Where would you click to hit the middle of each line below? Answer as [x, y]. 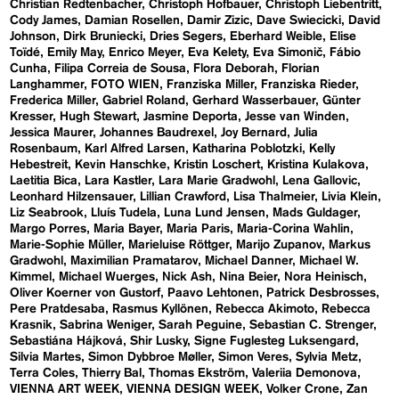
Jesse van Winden [296, 117]
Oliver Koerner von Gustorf [85, 293]
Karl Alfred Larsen [135, 149]
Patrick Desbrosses [322, 293]
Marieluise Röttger [179, 245]
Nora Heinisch [324, 277]
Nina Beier [248, 277]
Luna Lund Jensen [215, 213]
